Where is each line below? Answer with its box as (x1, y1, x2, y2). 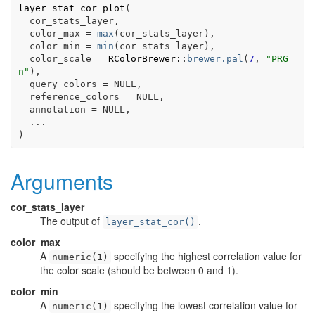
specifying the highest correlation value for (111, 249, 302, 263)
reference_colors (29, 91, 125, 102)
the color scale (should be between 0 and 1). (40, 263, 238, 277)
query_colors (29, 78, 103, 89)
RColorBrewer (108, 53, 176, 64)
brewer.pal (186, 53, 243, 64)
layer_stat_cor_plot (18, 2, 125, 13)
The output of (40, 214, 103, 228)
